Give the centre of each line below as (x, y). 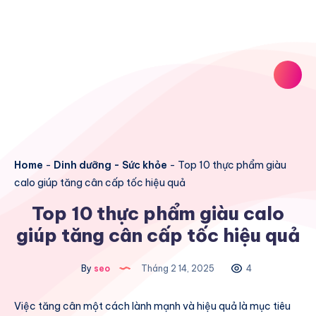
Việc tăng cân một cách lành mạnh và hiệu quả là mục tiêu (152, 306)
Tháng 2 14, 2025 (177, 268)
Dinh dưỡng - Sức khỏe (110, 165)
